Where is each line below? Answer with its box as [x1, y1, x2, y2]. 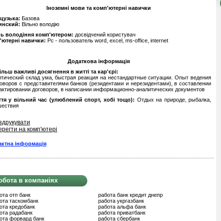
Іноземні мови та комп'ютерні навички [46, 5, 151, 11]
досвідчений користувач [75, 32, 136, 37]
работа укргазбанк [98, 198, 144, 204]
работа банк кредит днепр [98, 192, 163, 198]
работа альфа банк [98, 204, 146, 210]
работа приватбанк [98, 210, 146, 216]
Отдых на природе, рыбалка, [135, 97, 212, 103]
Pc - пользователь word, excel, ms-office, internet [46, 37, 168, 43]
